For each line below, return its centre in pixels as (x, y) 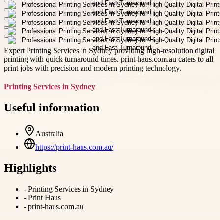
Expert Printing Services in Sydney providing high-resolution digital (109, 50)
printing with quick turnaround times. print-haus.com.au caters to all (109, 59)
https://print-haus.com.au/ (74, 147)
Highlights (30, 168)
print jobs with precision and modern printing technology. (93, 68)
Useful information (52, 107)
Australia (49, 133)
